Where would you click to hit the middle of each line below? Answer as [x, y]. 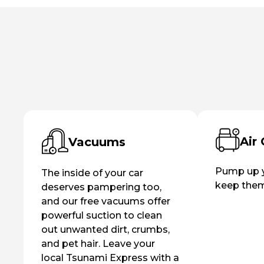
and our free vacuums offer [106, 201]
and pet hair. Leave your [98, 243]
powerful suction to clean [102, 215]
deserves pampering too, [101, 187]
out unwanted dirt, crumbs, [105, 229]
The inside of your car [92, 173]
